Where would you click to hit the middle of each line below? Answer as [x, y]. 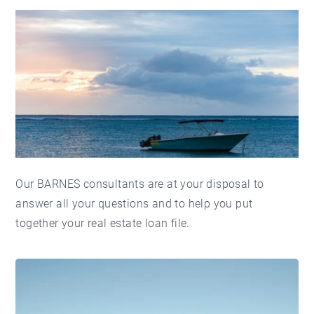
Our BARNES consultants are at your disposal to [140, 184]
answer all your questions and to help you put [134, 204]
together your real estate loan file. [103, 224]
